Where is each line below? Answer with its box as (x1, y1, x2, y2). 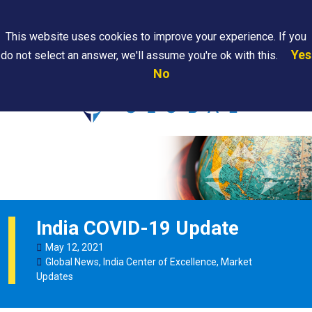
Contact (203, 61, 237, 72)
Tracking (63, 73, 101, 84)
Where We (131, 61, 176, 72)
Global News (45, 256, 99, 267)
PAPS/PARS (46, 61, 101, 72)
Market (221, 256, 252, 267)
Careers (258, 61, 293, 72)
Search (33, 15, 67, 29)
